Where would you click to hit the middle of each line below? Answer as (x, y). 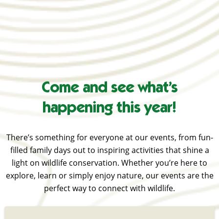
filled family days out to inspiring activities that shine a (109, 150)
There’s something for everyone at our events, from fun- (109, 138)
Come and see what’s (109, 89)
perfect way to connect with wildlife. (109, 188)
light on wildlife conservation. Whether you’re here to (109, 163)
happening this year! (109, 109)
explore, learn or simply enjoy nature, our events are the (109, 176)
